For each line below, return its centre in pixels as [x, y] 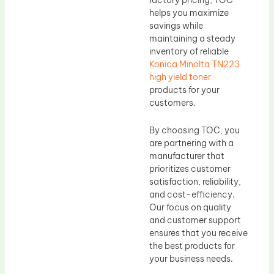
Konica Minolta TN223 [194, 64]
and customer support [195, 220]
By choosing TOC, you [194, 131]
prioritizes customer [190, 169]
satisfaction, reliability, [195, 182]
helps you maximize [189, 13]
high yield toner [180, 77]
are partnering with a [191, 143]
